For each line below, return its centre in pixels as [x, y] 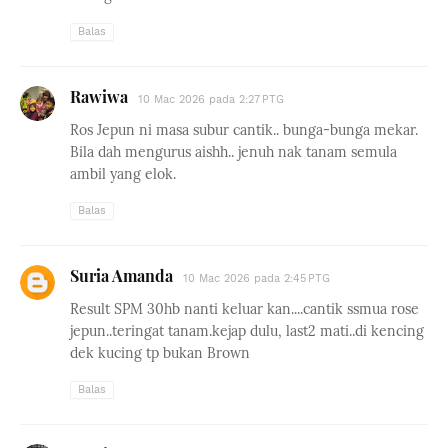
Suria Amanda [121, 275]
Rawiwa [99, 96]
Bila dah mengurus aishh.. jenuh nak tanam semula [233, 152]
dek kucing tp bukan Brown [160, 353]
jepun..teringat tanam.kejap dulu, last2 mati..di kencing [247, 331]
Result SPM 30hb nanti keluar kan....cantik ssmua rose [244, 309]
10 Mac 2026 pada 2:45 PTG [256, 278]
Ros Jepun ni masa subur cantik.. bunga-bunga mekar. [244, 130]
